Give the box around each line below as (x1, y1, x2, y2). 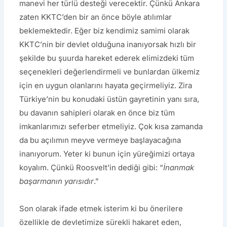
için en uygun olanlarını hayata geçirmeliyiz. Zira (19, 81, 193, 91)
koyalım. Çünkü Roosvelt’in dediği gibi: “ (19, 163, 164, 173)
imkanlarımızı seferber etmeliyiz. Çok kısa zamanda (19, 122, 203, 132)
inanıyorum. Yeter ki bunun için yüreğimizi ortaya (19, 149, 195, 159)
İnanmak (163, 163, 195, 173)
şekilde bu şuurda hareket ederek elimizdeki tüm (19, 53, 195, 63)
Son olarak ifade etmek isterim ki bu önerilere (19, 203, 183, 213)
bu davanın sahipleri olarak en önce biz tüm (19, 108, 175, 118)
